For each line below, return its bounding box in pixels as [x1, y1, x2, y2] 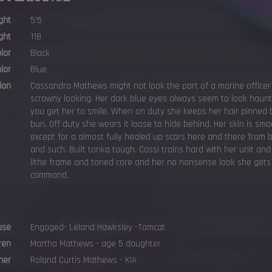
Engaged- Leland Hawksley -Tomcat [30, 221, 166, 233]
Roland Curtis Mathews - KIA [30, 254, 137, 266]
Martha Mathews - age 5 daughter [30, 237, 161, 250]
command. [30, 169, 69, 181]
